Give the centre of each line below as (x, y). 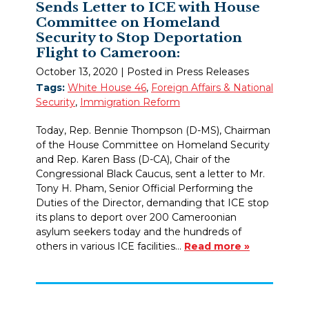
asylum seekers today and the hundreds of (139, 231)
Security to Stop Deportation (139, 37)
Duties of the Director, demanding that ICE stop (152, 202)
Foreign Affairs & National (212, 87)
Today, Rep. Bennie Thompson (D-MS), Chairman (153, 130)
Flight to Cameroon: (108, 52)
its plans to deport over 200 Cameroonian (136, 217)
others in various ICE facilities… (110, 246)
